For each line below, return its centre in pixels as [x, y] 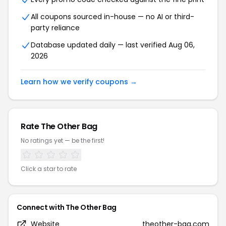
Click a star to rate [49, 169]
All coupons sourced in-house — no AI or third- [112, 17]
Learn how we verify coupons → [79, 82]
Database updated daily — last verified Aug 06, [113, 45]
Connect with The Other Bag [67, 207]
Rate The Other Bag [59, 126]
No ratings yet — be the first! [63, 140]
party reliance [55, 28]
